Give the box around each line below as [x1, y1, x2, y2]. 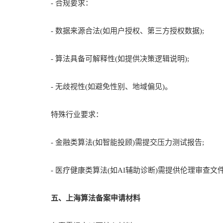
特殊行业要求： [36, 111, 103, 118]
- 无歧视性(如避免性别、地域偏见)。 [36, 83, 172, 91]
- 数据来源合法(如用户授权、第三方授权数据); [36, 27, 204, 35]
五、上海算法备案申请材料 [36, 194, 140, 202]
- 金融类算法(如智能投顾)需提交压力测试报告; [36, 138, 204, 146]
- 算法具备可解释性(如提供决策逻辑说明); [36, 55, 189, 63]
